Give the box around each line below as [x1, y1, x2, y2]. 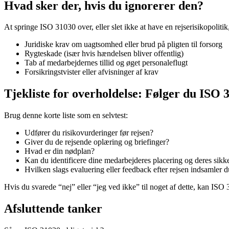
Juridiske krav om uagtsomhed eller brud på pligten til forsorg [25, 40, 222, 49]
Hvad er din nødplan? [25, 147, 95, 156]
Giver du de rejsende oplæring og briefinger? [25, 138, 169, 147]
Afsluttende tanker [4, 202, 102, 216]
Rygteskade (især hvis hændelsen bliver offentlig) [25, 49, 184, 58]
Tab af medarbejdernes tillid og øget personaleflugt [25, 58, 188, 67]
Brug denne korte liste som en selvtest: [4, 111, 128, 120]
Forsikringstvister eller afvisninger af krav [25, 67, 158, 77]
